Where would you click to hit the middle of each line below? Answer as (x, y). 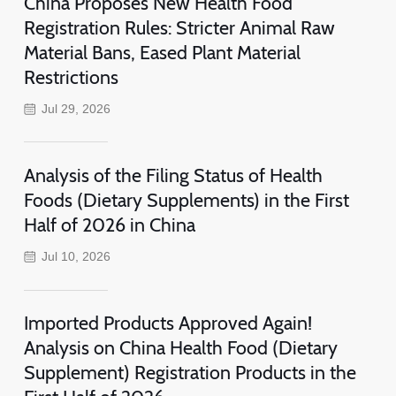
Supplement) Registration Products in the (190, 373)
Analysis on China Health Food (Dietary (180, 348)
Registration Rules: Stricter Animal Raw (179, 28)
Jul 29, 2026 (76, 109)
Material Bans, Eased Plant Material (162, 53)
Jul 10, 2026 (76, 257)
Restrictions (71, 77)
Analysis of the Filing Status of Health (173, 175)
